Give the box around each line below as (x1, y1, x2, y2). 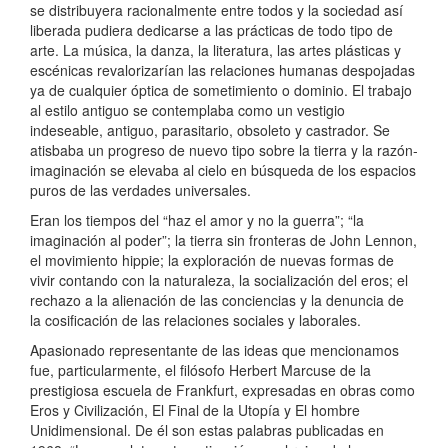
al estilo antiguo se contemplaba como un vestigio (30, 100, 345, 121)
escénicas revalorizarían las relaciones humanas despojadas (30, 60, 415, 81)
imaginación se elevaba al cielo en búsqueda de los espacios (30, 160, 416, 181)
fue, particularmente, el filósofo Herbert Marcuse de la (30, 360, 371, 381)
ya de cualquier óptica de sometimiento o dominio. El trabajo (30, 80, 412, 101)
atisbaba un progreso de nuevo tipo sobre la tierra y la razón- (30, 140, 418, 161)
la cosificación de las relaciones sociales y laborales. (30, 310, 361, 331)
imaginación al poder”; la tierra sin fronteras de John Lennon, (30, 230, 417, 251)
